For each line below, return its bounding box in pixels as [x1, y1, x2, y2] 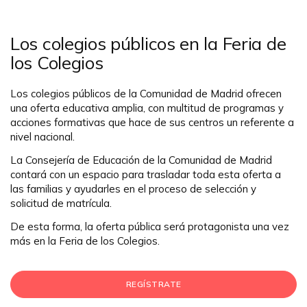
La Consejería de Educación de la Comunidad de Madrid [10, 153, 272, 167]
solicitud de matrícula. [10, 197, 112, 210]
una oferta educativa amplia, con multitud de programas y [10, 101, 284, 115]
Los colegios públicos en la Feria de [10, 32, 286, 56]
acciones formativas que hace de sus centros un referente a [10, 116, 294, 130]
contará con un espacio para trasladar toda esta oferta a [10, 168, 281, 182]
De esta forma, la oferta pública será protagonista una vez [10, 220, 289, 234]
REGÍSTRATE [125, 279, 182, 290]
